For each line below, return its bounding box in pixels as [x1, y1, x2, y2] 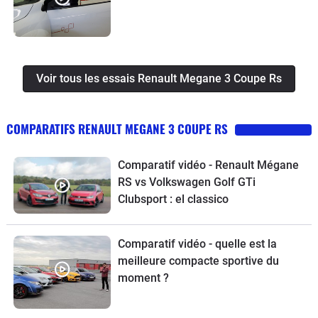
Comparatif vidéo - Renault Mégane [117, 158, 299, 172]
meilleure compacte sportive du [117, 254, 279, 268]
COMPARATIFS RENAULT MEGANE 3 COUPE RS [6, 120, 228, 138]
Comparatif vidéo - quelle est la [117, 237, 277, 251]
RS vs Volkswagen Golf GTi [117, 175, 256, 190]
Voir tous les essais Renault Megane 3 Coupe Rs [36, 72, 282, 86]
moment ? [117, 271, 169, 285]
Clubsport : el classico [117, 192, 229, 207]
